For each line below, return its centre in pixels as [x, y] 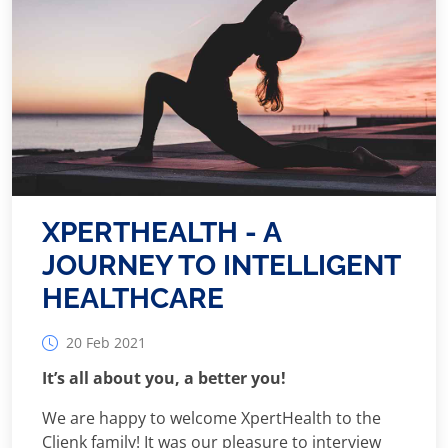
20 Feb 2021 [106, 342]
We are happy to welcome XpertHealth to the [211, 418]
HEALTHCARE [133, 298]
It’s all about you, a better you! [164, 378]
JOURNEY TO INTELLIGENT [221, 265]
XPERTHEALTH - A [161, 232]
